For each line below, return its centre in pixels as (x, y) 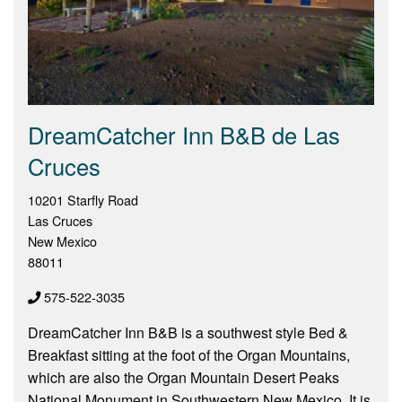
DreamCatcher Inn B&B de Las (184, 135)
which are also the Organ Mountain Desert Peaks (184, 378)
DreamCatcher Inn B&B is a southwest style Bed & (188, 333)
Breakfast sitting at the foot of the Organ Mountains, (189, 355)
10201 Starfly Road (83, 200)
